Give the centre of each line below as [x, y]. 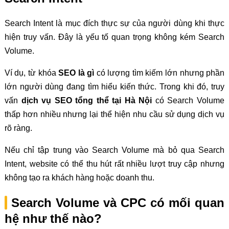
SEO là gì [76, 73]
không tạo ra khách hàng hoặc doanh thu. [79, 178]
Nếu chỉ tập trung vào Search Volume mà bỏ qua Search [114, 150]
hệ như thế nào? [53, 219]
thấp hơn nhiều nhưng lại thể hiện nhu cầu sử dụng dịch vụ [114, 114]
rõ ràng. [18, 128]
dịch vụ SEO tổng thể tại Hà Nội [87, 101]
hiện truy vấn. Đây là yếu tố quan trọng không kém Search [114, 37]
